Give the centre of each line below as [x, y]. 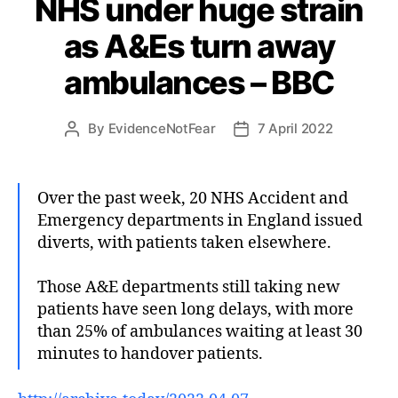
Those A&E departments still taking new [189, 287]
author [92, 148]
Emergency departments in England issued [200, 220]
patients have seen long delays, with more [195, 309]
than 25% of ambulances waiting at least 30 [200, 331]
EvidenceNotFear [162, 128]
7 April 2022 [295, 128]
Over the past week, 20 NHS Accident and [193, 198]
